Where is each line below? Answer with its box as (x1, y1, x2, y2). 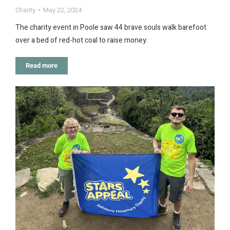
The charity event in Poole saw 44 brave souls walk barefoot (15, 22, 206, 33)
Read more (26, 62, 57, 70)
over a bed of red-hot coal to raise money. (15, 35, 148, 46)
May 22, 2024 (43, 5, 82, 15)
